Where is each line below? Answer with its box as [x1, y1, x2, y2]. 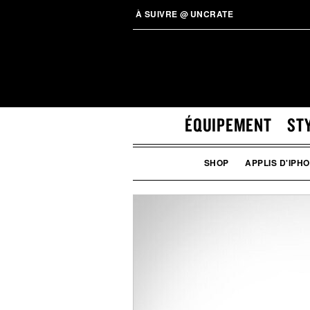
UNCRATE [190, 8, 233, 20]
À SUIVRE [133, 8, 178, 20]
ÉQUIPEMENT [185, 113, 272, 136]
